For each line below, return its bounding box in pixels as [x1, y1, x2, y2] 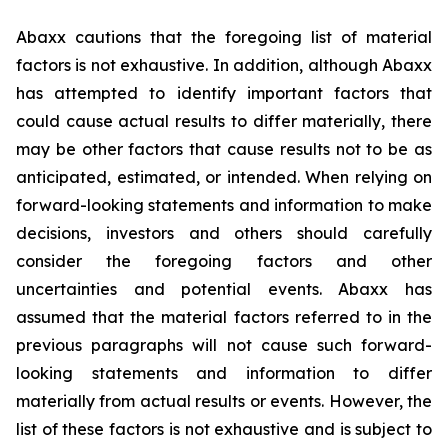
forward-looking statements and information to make [16, 195, 432, 215]
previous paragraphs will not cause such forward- [16, 335, 432, 355]
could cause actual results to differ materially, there [16, 111, 432, 131]
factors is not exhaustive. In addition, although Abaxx [16, 55, 432, 75]
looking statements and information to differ [16, 363, 432, 383]
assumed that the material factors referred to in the [16, 307, 432, 327]
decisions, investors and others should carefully [16, 223, 432, 243]
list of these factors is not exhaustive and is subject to [16, 419, 432, 439]
